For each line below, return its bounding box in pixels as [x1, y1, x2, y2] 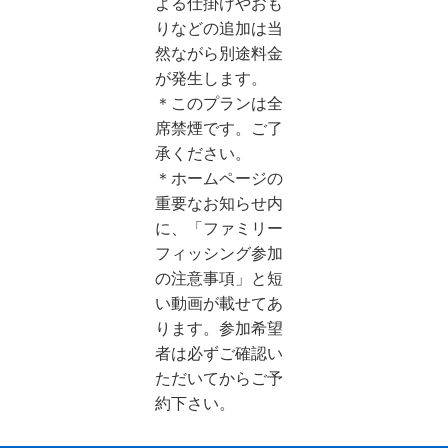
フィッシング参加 [154, 244, 283, 262]
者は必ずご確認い [154, 344, 283, 362]
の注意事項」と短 [154, 269, 283, 287]
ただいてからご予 [154, 369, 283, 387]
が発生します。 [154, 69, 267, 87]
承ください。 [154, 144, 251, 162]
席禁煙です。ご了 [154, 119, 283, 137]
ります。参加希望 [154, 319, 283, 337]
